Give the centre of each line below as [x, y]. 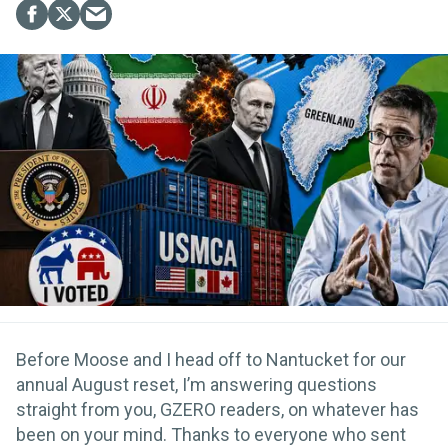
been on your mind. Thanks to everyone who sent [211, 434]
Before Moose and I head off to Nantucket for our [211, 359]
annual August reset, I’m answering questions [196, 384]
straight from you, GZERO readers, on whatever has [217, 409]
